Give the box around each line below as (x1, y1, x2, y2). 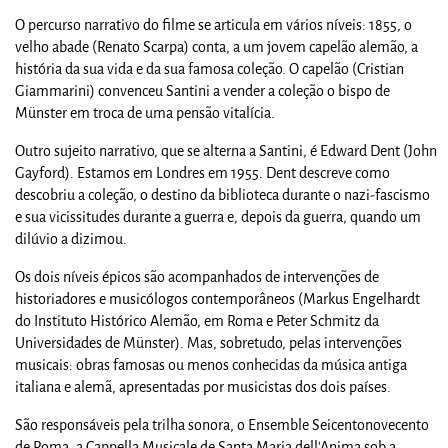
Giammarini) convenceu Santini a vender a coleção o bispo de (15, 81, 390, 101)
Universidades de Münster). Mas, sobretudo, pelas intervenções (15, 333, 402, 353)
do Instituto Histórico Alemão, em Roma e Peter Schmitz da (15, 311, 379, 331)
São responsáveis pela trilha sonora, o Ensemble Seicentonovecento (15, 415, 429, 435)
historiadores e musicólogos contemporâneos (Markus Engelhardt (15, 289, 420, 309)
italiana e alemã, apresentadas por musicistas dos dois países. (15, 377, 391, 397)
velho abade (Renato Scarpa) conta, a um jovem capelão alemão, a (15, 37, 418, 57)
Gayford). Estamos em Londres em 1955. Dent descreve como (15, 163, 390, 183)
